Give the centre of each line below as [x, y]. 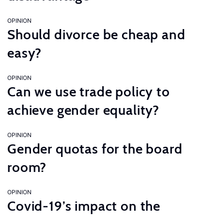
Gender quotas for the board [95, 149]
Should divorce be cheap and [96, 34]
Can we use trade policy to [89, 92]
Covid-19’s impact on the [84, 206]
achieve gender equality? [84, 110]
